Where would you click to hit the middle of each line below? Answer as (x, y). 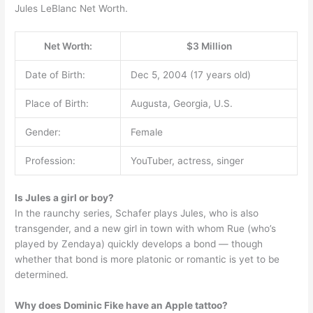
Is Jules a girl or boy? (65, 197)
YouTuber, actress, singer (187, 161)
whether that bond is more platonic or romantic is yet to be (147, 259)
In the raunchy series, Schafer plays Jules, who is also (137, 213)
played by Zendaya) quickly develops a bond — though (139, 243)
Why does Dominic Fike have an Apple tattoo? (122, 305)
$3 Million (209, 46)
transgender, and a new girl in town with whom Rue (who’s (146, 228)
